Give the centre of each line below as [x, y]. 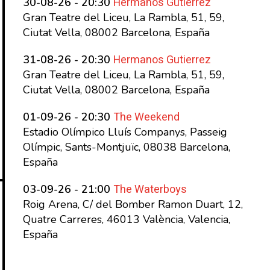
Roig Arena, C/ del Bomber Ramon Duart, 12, [133, 204]
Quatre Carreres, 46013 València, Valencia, [127, 219]
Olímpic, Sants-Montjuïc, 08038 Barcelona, [127, 147]
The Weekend [147, 117]
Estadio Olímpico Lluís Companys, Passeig [125, 132]
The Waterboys [150, 190]
